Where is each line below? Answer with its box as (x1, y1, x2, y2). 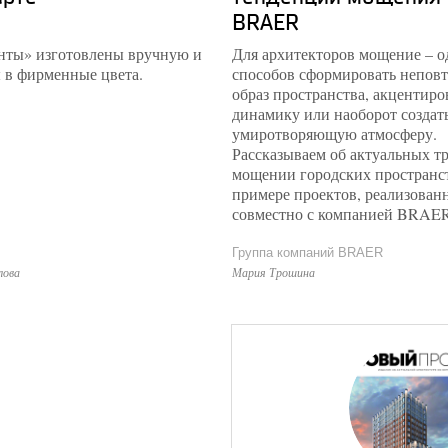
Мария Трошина (232, 264, 315, 280)
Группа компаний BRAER (232, 245, 383, 260)
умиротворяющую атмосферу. (232, 123, 437, 144)
